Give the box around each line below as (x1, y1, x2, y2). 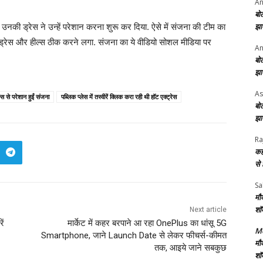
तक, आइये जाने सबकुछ (154, 242, 227, 253)
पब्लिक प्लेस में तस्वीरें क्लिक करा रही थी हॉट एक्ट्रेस (61, 92, 177, 101)
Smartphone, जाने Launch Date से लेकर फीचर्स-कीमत (41, 230, 227, 241)
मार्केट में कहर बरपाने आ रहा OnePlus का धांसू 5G (67, 217, 227, 228)
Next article (189, 205, 227, 214)
